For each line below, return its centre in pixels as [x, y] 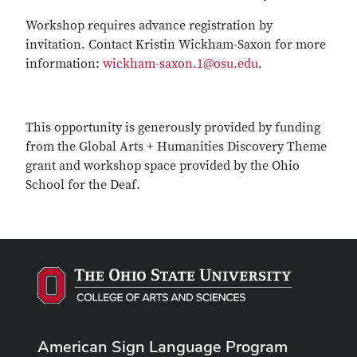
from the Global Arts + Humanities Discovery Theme [176, 147]
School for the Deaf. [83, 185]
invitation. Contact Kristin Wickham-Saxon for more [176, 45]
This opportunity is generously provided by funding [173, 127]
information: [64, 64]
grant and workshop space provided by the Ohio [163, 166]
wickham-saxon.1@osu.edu [180, 64]
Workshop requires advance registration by [149, 25]
